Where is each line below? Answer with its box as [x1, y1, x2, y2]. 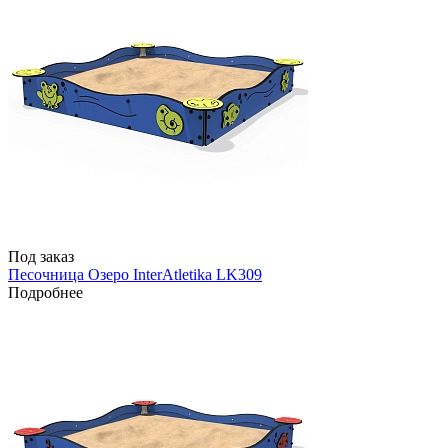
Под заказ [8, 248, 74, 266]
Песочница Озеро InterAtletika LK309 [8, 266, 262, 284]
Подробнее [8, 284, 83, 302]
